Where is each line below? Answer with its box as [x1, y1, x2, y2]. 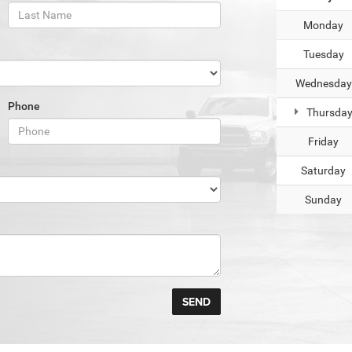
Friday [308, 135, 339, 148]
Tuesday [302, 48, 344, 61]
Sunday [305, 193, 342, 207]
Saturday [301, 164, 346, 178]
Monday [303, 19, 343, 32]
